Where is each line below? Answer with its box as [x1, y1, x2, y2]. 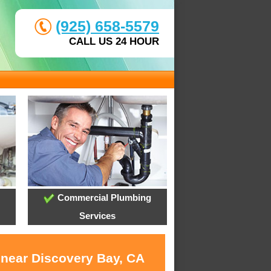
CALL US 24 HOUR [69, 36, 159, 47]
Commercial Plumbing [54, 192, 151, 203]
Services [79, 211, 116, 221]
